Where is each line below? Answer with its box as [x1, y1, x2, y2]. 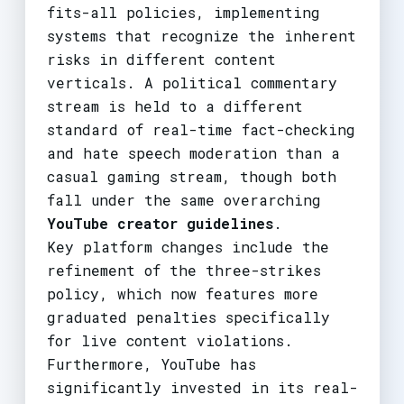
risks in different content [46, 49, 276, 69]
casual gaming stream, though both [46, 166, 336, 186]
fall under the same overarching [46, 189, 321, 209]
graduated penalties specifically [46, 307, 330, 326]
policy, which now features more [46, 283, 318, 303]
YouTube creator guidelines [46, 213, 273, 233]
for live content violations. [46, 330, 293, 350]
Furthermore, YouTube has [46, 353, 256, 373]
